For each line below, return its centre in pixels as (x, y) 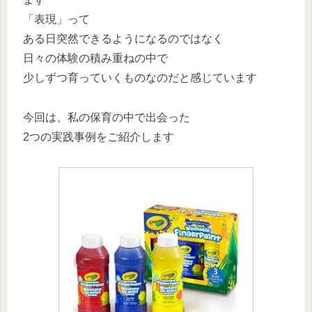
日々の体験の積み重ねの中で (95, 58)
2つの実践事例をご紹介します (99, 136)
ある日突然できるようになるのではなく (123, 38)
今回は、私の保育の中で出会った (107, 117)
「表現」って (56, 19)
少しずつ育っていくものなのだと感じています (140, 77)
